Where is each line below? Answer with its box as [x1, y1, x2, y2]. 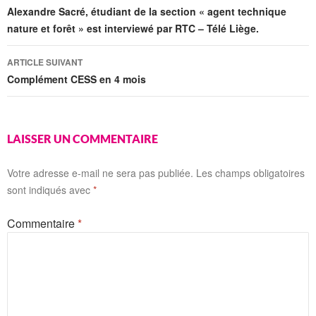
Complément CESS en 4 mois [7, 71, 146, 86]
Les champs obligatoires [196, 165, 305, 180]
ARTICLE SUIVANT [7, 55, 83, 68]
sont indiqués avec [7, 182, 93, 197]
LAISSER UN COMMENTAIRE [7, 131, 158, 145]
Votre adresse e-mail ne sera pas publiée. [7, 165, 193, 180]
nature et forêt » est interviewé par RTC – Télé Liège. [7, 20, 259, 35]
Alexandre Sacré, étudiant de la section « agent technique [7, 4, 286, 18]
